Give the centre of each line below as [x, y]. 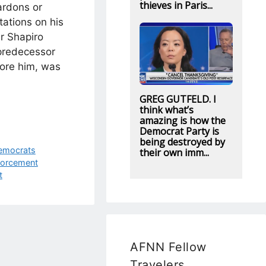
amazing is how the [182, 120]
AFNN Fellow [168, 247]
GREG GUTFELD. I [178, 99]
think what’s [166, 110]
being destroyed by [182, 142]
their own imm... [174, 152]
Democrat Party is [179, 131]
